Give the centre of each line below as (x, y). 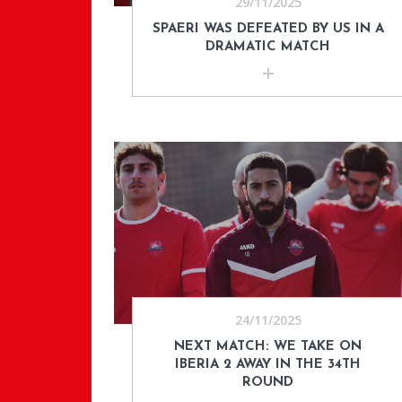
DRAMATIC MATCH (268, 47)
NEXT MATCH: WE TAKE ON (268, 346)
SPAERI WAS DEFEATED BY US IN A (268, 29)
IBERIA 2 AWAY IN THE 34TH (268, 364)
